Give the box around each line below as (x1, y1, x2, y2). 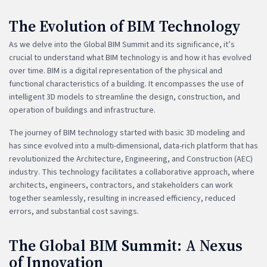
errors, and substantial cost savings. (9, 205, 139, 218)
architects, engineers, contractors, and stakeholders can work (9, 179, 233, 191)
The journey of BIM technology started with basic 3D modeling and (9, 126, 245, 139)
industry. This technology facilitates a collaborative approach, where (9, 166, 254, 178)
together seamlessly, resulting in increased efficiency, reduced (9, 192, 235, 204)
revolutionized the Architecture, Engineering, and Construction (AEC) (9, 153, 253, 165)
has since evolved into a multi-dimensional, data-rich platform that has (9, 139, 258, 152)
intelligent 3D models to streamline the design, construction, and (9, 91, 240, 103)
